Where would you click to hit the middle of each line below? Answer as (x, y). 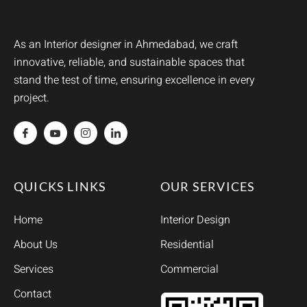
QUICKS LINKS (60, 187)
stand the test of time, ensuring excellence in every (134, 81)
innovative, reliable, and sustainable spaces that (129, 63)
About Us (36, 245)
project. (32, 98)
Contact (33, 294)
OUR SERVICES (208, 187)
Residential (187, 245)
